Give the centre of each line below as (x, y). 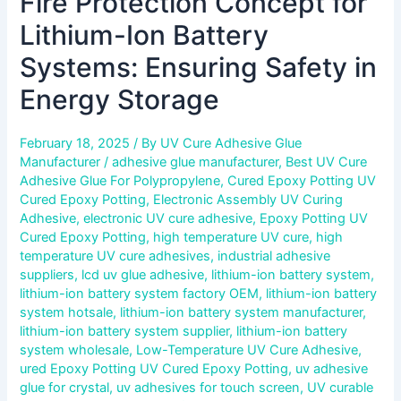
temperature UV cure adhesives (115, 256)
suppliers (47, 274)
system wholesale (75, 350)
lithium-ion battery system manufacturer (242, 312)
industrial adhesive (274, 256)
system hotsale (67, 312)
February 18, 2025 (77, 143)
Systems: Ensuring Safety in (199, 67)
